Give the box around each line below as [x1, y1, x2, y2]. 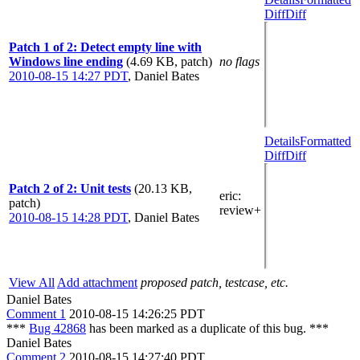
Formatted [300, 134, 351, 148]
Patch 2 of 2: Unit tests [9, 182, 131, 195]
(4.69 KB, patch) [126, 55, 212, 68]
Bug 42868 [29, 321, 86, 335]
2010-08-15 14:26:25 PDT [69, 307, 205, 321]
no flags [219, 55, 260, 68]
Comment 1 [6, 307, 66, 321]
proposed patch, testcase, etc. [141, 276, 288, 289]
